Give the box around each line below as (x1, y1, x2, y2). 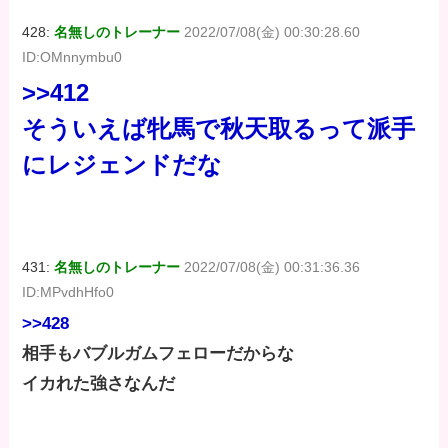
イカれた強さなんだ (22, 373, 176, 393)
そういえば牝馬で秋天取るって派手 (22, 114, 416, 142)
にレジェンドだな (22, 150, 223, 178)
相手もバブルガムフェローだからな (22, 343, 295, 363)
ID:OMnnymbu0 (22, 49, 123, 66)
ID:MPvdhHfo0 (22, 283, 115, 300)
